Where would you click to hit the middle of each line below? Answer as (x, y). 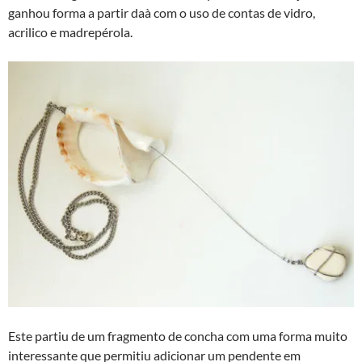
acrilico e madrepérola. (70, 32)
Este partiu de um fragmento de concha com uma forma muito (178, 335)
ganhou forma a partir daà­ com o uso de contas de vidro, (162, 13)
